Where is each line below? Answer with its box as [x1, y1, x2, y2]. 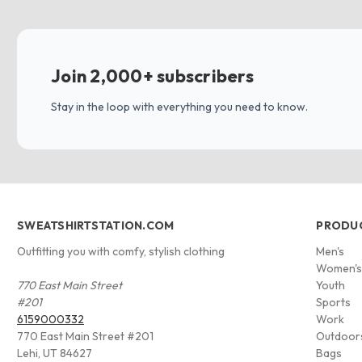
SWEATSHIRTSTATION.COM [17, 217, 175, 233]
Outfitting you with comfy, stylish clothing [17, 243, 225, 259]
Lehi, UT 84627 [17, 345, 92, 360]
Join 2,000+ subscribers [51, 64, 254, 87]
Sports [316, 294, 351, 309]
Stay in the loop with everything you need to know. [51, 99, 308, 114]
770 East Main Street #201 [17, 328, 154, 343]
